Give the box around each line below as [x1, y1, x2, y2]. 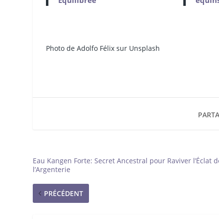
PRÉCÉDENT [44, 189, 84, 198]
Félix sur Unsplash [100, 44, 160, 53]
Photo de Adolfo [46, 44, 98, 53]
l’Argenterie [33, 165, 71, 175]
